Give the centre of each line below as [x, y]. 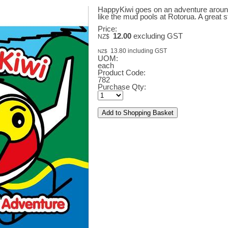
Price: [107, 29]
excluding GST [157, 36]
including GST [146, 51]
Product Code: [121, 73]
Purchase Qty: [122, 87]
